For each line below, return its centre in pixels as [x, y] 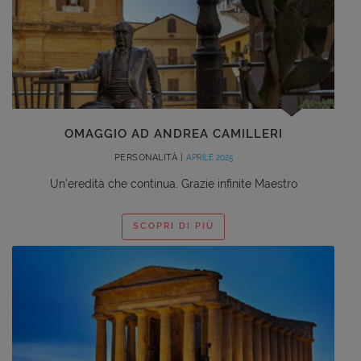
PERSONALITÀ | [150, 157]
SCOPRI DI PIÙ [173, 226]
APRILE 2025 [209, 157]
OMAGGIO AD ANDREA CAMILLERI [173, 133]
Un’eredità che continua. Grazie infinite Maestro [173, 183]
